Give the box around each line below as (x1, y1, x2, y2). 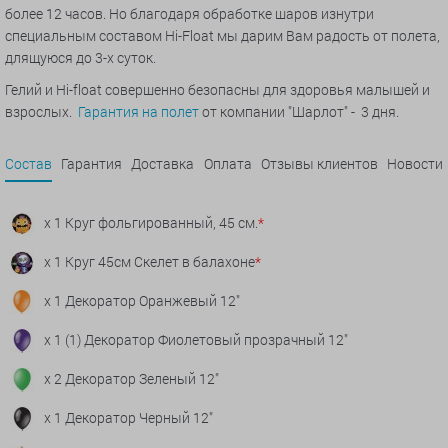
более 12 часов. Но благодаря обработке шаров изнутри (5, 4, 374, 24)
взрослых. (5, 102, 78, 122)
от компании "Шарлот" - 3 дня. (199, 102, 399, 122)
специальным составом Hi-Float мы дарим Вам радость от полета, (5, 26, 440, 46)
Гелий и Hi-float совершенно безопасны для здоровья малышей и (5, 80, 430, 100)
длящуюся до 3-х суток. (5, 48, 159, 68)
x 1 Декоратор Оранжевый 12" (44, 291, 240, 311)
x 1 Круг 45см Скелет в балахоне (44, 252, 255, 272)
